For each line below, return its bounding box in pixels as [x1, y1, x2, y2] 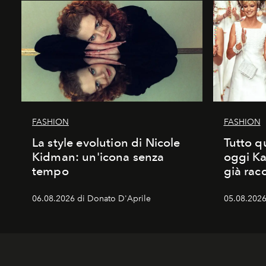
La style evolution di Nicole [32, 135, 180, 150]
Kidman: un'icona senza [32, 149, 164, 164]
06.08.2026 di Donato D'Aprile [32, 193, 151, 204]
